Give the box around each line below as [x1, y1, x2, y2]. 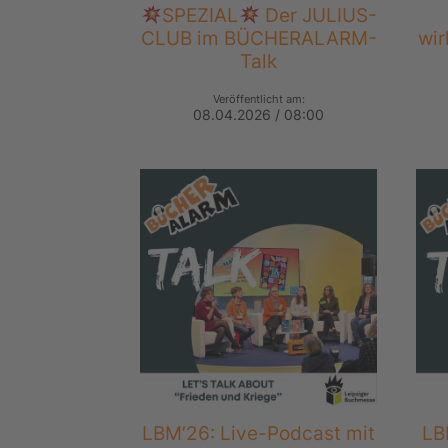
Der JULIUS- [260, 3, 378, 28]
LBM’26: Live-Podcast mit [142, 421, 376, 446]
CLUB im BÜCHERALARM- [140, 26, 377, 51]
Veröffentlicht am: [212, 92, 305, 107]
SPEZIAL [162, 3, 239, 28]
